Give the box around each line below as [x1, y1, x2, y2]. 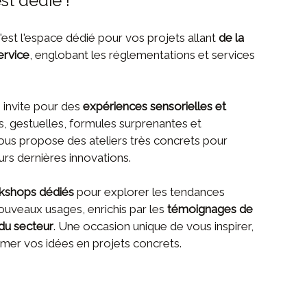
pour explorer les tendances [74, 185, 225, 199]
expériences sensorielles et [83, 99, 227, 114]
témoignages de [167, 202, 254, 217]
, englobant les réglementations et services [29, 48, 256, 62]
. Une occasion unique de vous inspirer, [53, 219, 254, 234]
